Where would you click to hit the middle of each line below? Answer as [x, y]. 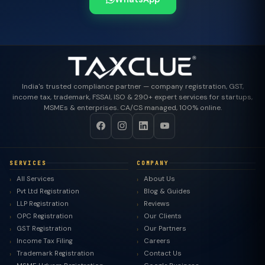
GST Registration [44, 229]
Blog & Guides [167, 191]
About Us [159, 179]
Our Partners [165, 229]
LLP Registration [43, 204]
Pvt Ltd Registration [48, 191]
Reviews [157, 204]
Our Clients [163, 216]
